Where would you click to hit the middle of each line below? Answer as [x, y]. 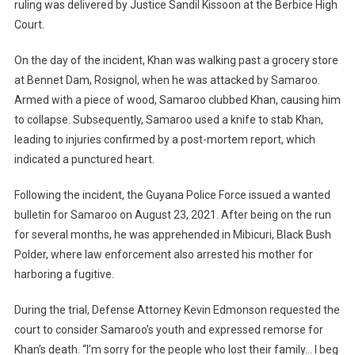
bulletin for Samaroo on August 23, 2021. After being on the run [172, 215]
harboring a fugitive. [64, 275]
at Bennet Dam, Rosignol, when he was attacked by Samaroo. [167, 80]
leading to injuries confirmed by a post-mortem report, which [164, 140]
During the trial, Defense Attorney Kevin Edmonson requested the [177, 310]
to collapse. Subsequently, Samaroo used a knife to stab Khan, [168, 120]
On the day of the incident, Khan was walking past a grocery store [176, 61]
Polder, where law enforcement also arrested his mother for [163, 255]
